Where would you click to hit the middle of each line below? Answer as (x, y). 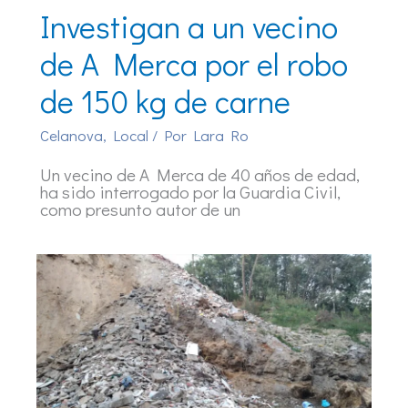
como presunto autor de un (140, 209)
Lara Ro (221, 136)
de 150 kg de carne (165, 100)
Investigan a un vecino (189, 25)
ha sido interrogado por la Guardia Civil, (190, 191)
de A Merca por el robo (194, 63)
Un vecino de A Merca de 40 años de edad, (200, 174)
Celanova (71, 136)
